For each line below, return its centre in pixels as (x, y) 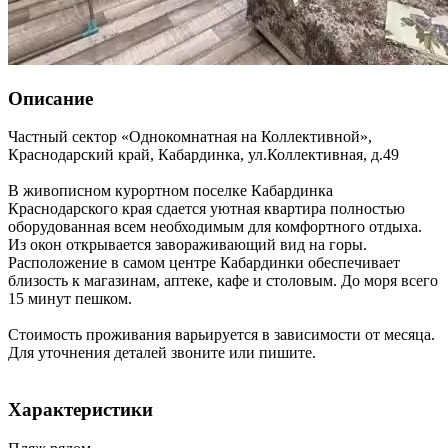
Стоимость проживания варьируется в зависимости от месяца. (221, 335)
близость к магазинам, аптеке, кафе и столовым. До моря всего (223, 281)
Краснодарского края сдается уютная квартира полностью (206, 209)
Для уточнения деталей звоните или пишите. (162, 353)
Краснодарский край (79, 155)
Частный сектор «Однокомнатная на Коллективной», (190, 137)
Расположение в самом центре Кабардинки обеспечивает (204, 263)
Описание (50, 98)
